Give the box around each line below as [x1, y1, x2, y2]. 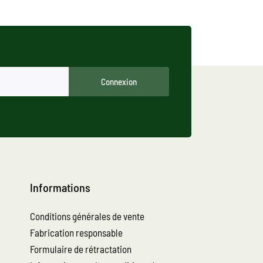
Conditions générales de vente [30, 210, 144, 222]
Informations [30, 180, 90, 194]
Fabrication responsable [30, 227, 123, 238]
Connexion [100, 76, 137, 87]
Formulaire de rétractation [30, 243, 131, 255]
